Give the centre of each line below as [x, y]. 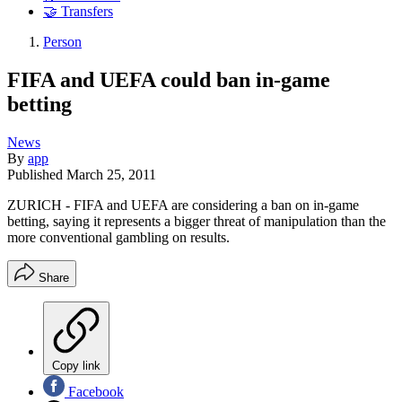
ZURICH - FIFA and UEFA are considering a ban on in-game [183, 205]
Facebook [94, 391]
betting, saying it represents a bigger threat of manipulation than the [197, 221]
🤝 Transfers [78, 12]
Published [37, 174]
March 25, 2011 [111, 174]
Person [62, 42]
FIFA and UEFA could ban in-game [169, 79]
